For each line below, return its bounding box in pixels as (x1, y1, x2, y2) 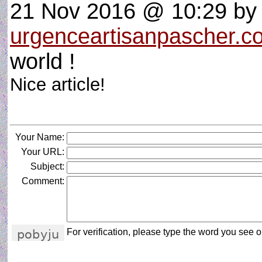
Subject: (30, 161, 64, 171)
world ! (10, 49, 75, 74)
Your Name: (15, 132, 64, 142)
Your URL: (21, 147, 64, 157)
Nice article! (10, 74, 116, 94)
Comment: (22, 176, 64, 186)
